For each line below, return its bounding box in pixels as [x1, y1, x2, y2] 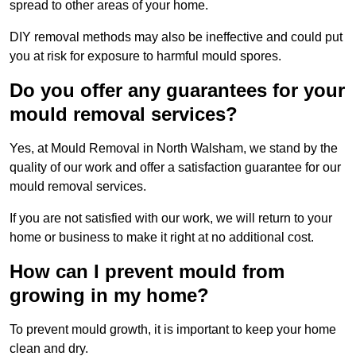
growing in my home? [10, 284, 209, 307]
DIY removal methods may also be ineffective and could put [10, 30, 342, 44]
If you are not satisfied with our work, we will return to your [10, 211, 332, 226]
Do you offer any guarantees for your [10, 79, 345, 102]
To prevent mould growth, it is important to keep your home [10, 323, 336, 337]
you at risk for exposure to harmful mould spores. [10, 49, 281, 64]
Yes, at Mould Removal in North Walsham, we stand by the [10, 141, 338, 156]
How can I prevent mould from [10, 261, 284, 283]
